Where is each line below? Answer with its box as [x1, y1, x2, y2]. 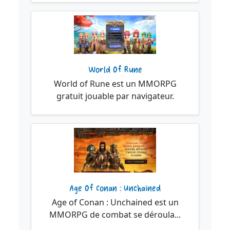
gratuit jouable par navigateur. [56, 90, 174, 102]
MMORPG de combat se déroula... [49, 209, 181, 221]
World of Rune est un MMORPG [53, 78, 177, 90]
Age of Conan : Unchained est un [51, 197, 179, 208]
